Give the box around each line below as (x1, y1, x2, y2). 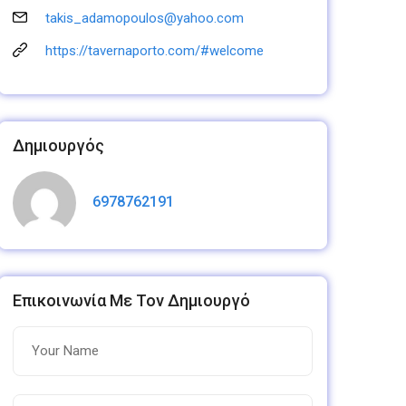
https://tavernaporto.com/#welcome (44, 42, 264, 59)
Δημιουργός (12, 135, 104, 155)
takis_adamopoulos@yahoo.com (44, 9, 244, 26)
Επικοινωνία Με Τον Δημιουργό (12, 290, 250, 310)
